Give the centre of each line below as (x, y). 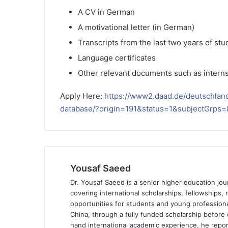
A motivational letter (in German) (136, 27)
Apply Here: (82, 96)
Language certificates (117, 58)
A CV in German (106, 12)
